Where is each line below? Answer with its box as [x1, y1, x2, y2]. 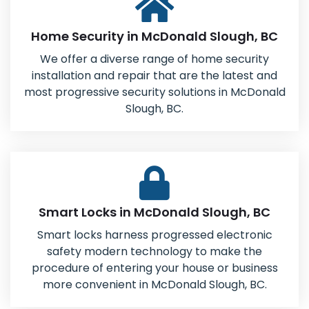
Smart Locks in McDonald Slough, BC [39, 203, 270, 221]
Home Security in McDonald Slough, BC [31, 28, 278, 45]
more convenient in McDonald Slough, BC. [42, 277, 267, 292]
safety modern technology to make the [47, 243, 262, 259]
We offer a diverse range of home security [40, 51, 269, 67]
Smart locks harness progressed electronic [37, 227, 272, 243]
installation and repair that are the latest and [32, 68, 277, 83]
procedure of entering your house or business [31, 260, 278, 276]
